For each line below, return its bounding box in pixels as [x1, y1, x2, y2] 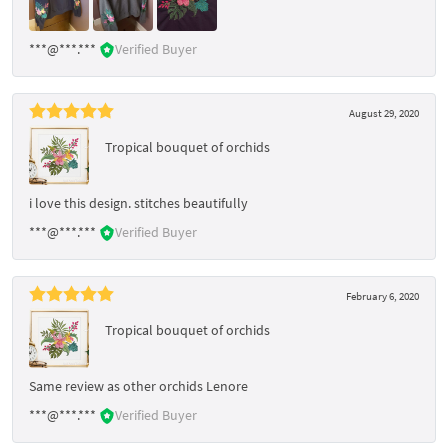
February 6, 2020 [346, 288, 419, 303]
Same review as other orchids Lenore [29, 376, 248, 395]
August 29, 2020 [349, 105, 419, 120]
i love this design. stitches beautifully [29, 193, 248, 212]
